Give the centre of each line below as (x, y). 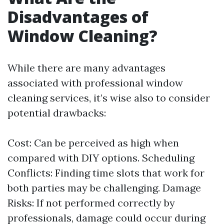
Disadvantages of (78, 17)
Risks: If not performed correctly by (91, 203)
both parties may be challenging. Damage (104, 188)
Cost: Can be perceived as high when (93, 143)
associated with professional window (95, 83)
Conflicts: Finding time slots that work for (106, 173)
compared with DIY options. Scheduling (101, 158)
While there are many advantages (86, 68)
